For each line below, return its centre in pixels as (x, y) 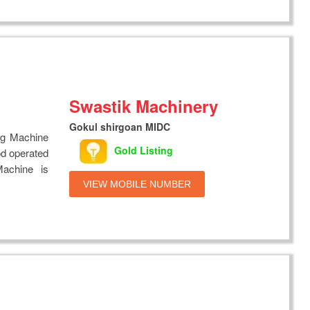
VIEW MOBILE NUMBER (137, 184)
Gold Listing (144, 150)
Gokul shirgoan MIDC (120, 127)
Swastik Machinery (144, 106)
